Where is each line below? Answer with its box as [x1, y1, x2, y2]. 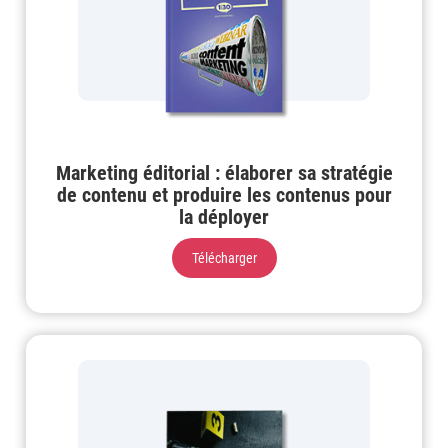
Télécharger [191, 250, 257, 267]
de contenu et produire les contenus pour [56, 183, 392, 208]
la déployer [179, 205, 269, 230]
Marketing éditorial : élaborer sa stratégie [55, 161, 393, 186]
